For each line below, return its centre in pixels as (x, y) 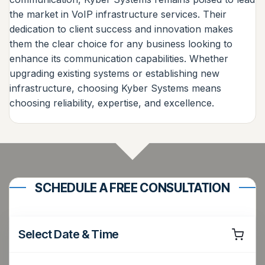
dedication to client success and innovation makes (121, 29)
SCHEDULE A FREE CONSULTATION (132, 188)
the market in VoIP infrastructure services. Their (118, 14)
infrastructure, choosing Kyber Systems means (115, 88)
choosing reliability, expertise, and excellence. (112, 103)
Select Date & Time (69, 234)
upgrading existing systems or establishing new (114, 73)
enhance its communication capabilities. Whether (119, 58)
